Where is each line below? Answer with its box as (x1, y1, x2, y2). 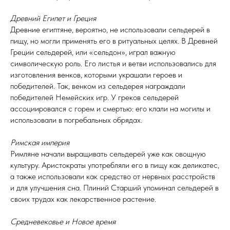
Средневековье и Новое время (10, 217, 116, 226)
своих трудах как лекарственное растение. (10, 194, 156, 204)
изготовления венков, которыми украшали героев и (10, 70, 182, 80)
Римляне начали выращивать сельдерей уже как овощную (10, 149, 206, 159)
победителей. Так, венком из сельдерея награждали (10, 81, 185, 91)
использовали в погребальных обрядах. (10, 115, 142, 125)
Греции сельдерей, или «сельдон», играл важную (10, 47, 176, 57)
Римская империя (10, 138, 69, 147)
